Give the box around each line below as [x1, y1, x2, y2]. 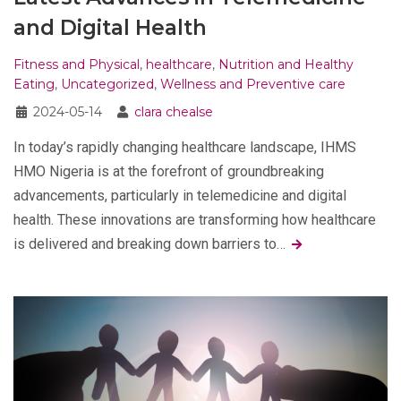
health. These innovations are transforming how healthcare [13, 210, 376, 228]
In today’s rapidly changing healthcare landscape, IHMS [13, 138, 356, 156]
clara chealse [134, 103, 213, 120]
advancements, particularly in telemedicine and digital [13, 186, 346, 204]
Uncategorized [61, 75, 154, 92]
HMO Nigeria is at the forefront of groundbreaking [13, 162, 324, 180]
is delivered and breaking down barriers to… [13, 235, 289, 252]
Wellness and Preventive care [160, 75, 346, 92]
